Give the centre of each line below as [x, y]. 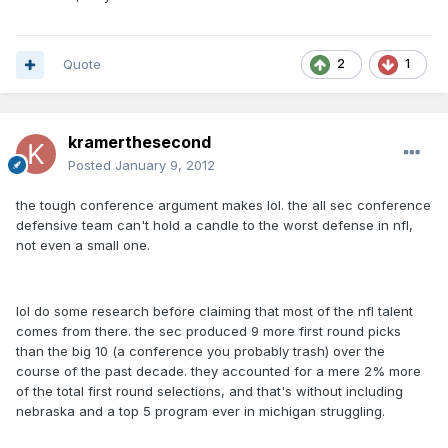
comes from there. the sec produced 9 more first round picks [208, 331]
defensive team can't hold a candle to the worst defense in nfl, [214, 225]
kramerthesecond [139, 142]
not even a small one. [83, 245]
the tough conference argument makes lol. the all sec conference [223, 205]
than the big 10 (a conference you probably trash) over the [200, 351]
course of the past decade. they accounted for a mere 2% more [218, 371]
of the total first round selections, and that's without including [209, 391]
